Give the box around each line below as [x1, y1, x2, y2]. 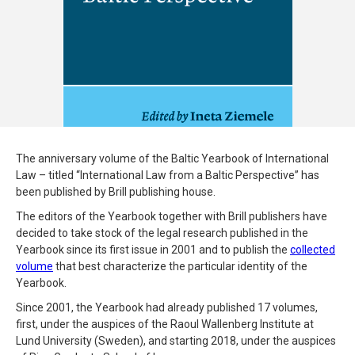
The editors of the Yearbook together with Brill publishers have [16, 209, 327, 223]
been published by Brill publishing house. [16, 185, 216, 198]
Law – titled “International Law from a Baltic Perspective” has [16, 168, 319, 181]
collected [290, 242, 335, 256]
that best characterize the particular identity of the [53, 259, 307, 273]
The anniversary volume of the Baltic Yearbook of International [16, 151, 329, 165]
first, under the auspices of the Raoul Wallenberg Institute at [16, 317, 314, 330]
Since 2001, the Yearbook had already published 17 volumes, [16, 300, 318, 314]
